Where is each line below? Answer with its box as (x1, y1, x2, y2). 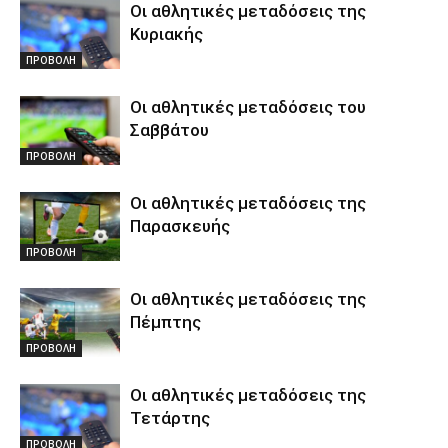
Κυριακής (130, 23, 203, 44)
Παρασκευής (130, 215, 230, 236)
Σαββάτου (130, 119, 209, 140)
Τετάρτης (130, 407, 210, 428)
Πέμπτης (130, 311, 201, 332)
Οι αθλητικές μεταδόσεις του (130, 96, 366, 117)
